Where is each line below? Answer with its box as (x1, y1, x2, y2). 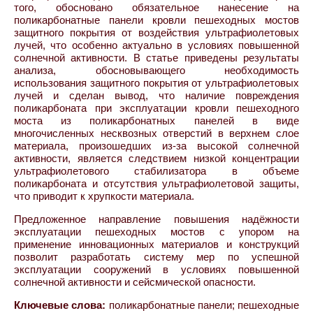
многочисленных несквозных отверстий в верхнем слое (14, 127, 299, 139)
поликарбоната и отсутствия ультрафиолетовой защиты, (14, 177, 299, 189)
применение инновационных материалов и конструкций (14, 238, 299, 250)
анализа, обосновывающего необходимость (14, 64, 299, 76)
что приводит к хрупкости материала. (14, 190, 194, 202)
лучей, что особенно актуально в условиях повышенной (14, 39, 299, 51)
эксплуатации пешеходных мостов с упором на (14, 226, 299, 238)
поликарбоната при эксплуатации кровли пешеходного (14, 102, 299, 114)
